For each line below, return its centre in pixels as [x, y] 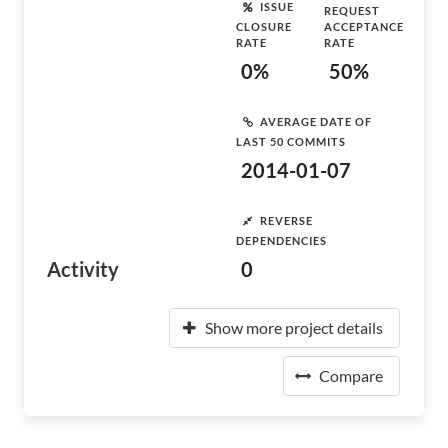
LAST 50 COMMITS [291, 141]
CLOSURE [264, 26]
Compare [351, 375]
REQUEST [352, 10]
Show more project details [294, 327]
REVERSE [286, 220]
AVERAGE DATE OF [316, 121]
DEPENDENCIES [281, 240]
